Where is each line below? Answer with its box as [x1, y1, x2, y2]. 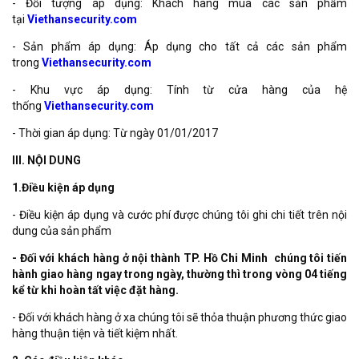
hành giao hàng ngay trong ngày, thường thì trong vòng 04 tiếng [12, 267, 347, 280]
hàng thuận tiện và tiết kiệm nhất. [12, 326, 178, 340]
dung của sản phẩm [12, 224, 111, 237]
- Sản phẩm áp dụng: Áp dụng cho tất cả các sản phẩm [12, 39, 347, 53]
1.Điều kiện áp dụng [12, 180, 115, 194]
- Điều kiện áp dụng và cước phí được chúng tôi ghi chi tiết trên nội [12, 208, 347, 221]
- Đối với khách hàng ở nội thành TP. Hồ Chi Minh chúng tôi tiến [12, 251, 347, 264]
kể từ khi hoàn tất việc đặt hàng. [12, 283, 179, 296]
